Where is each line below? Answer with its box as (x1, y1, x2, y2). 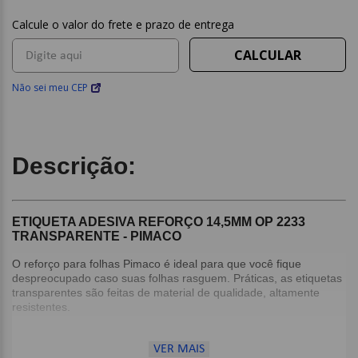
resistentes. (12, 300, 70, 313)
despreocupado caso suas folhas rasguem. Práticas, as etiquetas (12, 271, 342, 284)
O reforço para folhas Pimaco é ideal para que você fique (12, 257, 301, 270)
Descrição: (12, 153, 136, 179)
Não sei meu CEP (12, 81, 88, 94)
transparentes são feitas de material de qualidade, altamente (12, 285, 320, 299)
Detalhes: (12, 328, 64, 342)
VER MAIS (153, 343, 205, 356)
